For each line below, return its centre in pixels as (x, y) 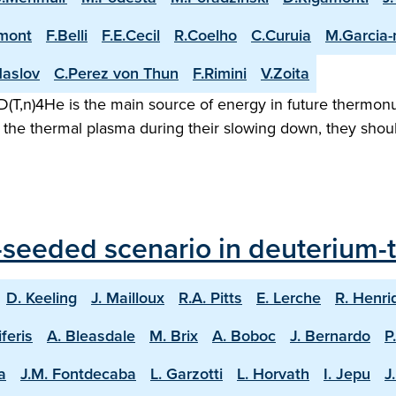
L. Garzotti (187, 374)
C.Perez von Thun (116, 73)
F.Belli (67, 35)
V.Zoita (285, 73)
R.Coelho (206, 35)
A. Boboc (244, 336)
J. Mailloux (128, 298)
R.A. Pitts (210, 298)
